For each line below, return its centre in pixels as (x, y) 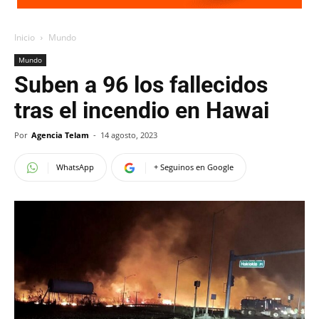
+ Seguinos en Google (194, 167)
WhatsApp (75, 167)
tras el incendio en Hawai (142, 110)
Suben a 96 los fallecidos (141, 85)
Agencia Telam (60, 135)
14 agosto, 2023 (129, 135)
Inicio (25, 37)
